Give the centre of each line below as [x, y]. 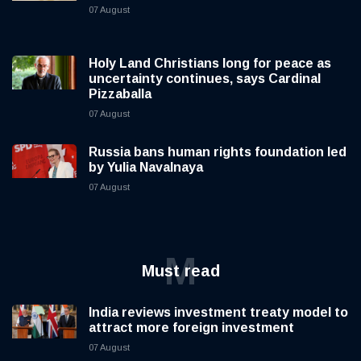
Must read [180, 271]
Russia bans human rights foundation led [218, 152]
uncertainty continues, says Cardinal [205, 79]
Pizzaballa [120, 94]
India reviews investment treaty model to [218, 313]
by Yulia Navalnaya [146, 168]
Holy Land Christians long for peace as [210, 64]
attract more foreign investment [191, 328]
